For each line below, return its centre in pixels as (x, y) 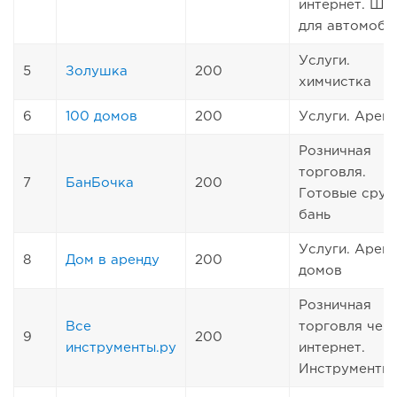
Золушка (97, 71)
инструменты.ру (121, 347)
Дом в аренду (113, 260)
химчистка (335, 82)
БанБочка (100, 183)
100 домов (101, 116)
